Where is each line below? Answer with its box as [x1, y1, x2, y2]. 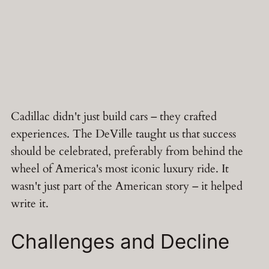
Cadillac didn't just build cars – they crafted [11, 108, 217, 124]
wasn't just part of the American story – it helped [11, 178, 243, 194]
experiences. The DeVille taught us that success [11, 125, 236, 142]
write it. [11, 195, 49, 211]
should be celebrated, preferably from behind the [11, 143, 243, 159]
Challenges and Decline [11, 229, 229, 253]
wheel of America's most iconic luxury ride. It [11, 160, 229, 177]
